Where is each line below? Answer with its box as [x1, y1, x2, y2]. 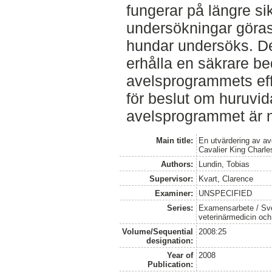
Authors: [160, 160, 193, 169]
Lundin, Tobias [199, 160, 250, 169]
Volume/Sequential [121, 227, 193, 237]
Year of [166, 251, 193, 260]
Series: [166, 203, 193, 213]
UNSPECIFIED [199, 189, 253, 199]
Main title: [155, 136, 193, 146]
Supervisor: [149, 174, 193, 184]
